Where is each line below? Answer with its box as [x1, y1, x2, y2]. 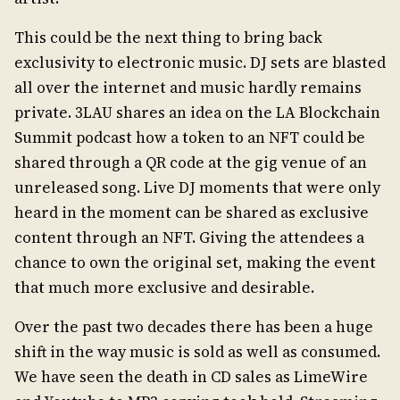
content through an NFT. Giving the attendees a [14, 227, 364, 248]
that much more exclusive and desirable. [14, 277, 314, 298]
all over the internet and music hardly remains [14, 77, 362, 98]
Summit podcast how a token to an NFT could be [14, 127, 365, 148]
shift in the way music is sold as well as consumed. [14, 341, 380, 362]
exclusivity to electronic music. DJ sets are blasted [14, 52, 386, 73]
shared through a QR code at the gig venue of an [14, 152, 367, 173]
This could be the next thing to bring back [14, 27, 322, 48]
